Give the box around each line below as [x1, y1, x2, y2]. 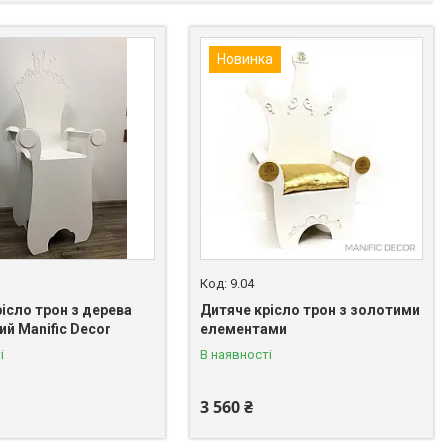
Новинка [217, 51, 274, 67]
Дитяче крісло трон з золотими [200, 301, 421, 318]
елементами [200, 320, 288, 337]
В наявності [200, 346, 273, 362]
